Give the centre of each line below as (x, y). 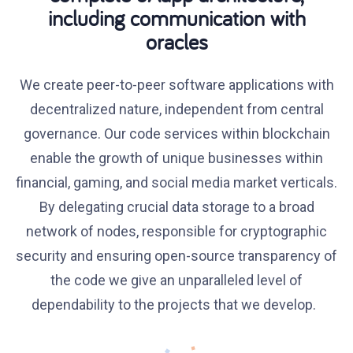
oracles (176, 41)
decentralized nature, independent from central (176, 109)
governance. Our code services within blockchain (176, 134)
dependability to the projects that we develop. (176, 305)
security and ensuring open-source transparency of (176, 256)
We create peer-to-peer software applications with (176, 85)
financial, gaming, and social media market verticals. (176, 182)
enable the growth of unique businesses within (176, 158)
